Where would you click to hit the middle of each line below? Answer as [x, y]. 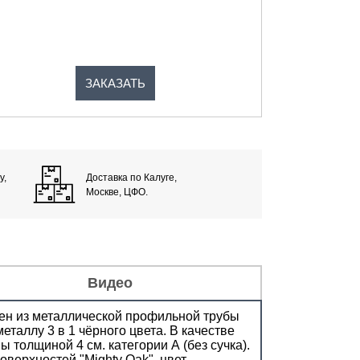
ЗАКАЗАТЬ [115, 83]
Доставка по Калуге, [132, 177]
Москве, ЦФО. [117, 192]
